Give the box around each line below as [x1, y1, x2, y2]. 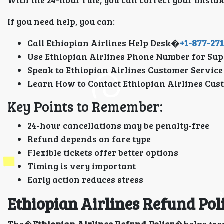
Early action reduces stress [27, 173, 143, 185]
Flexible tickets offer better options [27, 146, 178, 158]
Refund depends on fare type [27, 133, 151, 145]
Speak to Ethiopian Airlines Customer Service [27, 64, 223, 76]
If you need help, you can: [7, 15, 115, 27]
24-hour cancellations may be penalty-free [27, 119, 209, 131]
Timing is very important [27, 160, 136, 172]
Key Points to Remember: [7, 97, 163, 116]
